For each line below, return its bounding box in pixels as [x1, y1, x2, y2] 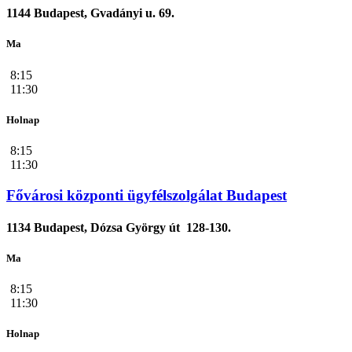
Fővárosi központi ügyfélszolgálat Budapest [6, 186, 287, 203]
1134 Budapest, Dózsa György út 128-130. [6, 220, 231, 234]
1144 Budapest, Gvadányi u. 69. [6, 6, 174, 20]
